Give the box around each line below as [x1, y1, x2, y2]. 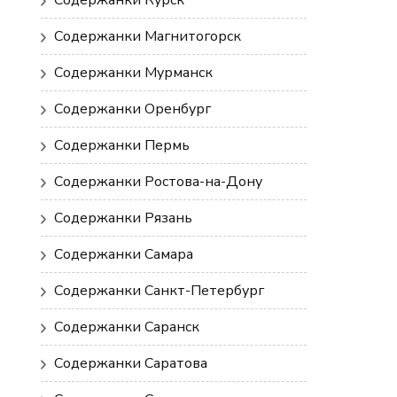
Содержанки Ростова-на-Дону [54, 172, 262, 192]
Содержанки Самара [54, 245, 193, 265]
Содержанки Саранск [54, 317, 199, 338]
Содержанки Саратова [54, 354, 207, 374]
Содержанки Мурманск [54, 63, 213, 83]
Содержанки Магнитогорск [54, 27, 241, 47]
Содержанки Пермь [54, 136, 190, 156]
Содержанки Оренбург [54, 99, 211, 120]
